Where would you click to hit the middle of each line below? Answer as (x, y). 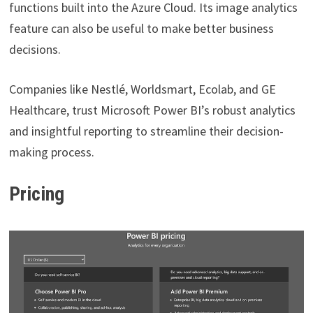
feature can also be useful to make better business (141, 28)
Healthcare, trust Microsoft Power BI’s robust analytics (152, 110)
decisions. (35, 49)
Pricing (36, 194)
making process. (51, 152)
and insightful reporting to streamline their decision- (146, 131)
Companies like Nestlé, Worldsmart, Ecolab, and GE (142, 89)
